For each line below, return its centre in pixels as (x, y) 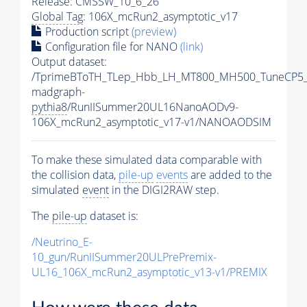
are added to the (230, 175)
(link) (192, 47)
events (172, 175)
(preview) (154, 32)
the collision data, (75, 175)
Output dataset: (69, 62)
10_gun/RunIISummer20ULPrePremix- (124, 257)
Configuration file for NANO (111, 47)
